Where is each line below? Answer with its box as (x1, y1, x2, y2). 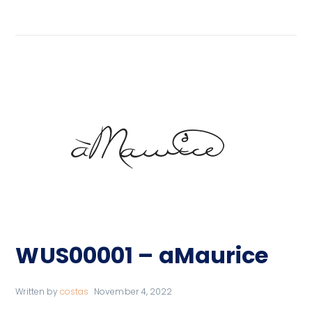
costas (59, 286, 89, 298)
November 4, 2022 (94, 286, 173, 298)
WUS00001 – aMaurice (15, 240, 269, 272)
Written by (15, 286, 60, 298)
